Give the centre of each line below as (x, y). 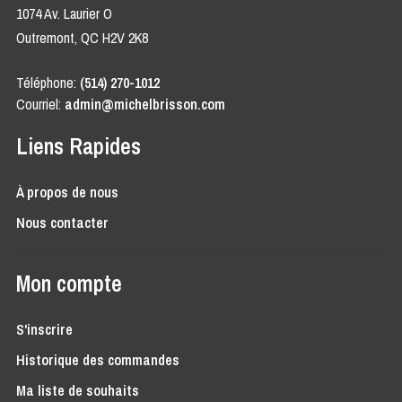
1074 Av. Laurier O (64, 14)
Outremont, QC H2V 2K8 (82, 38)
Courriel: (40, 105)
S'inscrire (44, 330)
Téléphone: (48, 83)
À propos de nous (67, 192)
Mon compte (69, 284)
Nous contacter (62, 223)
